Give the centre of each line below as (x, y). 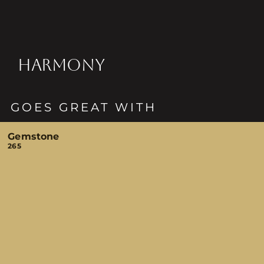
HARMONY (61, 65)
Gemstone (34, 136)
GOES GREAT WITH (84, 107)
